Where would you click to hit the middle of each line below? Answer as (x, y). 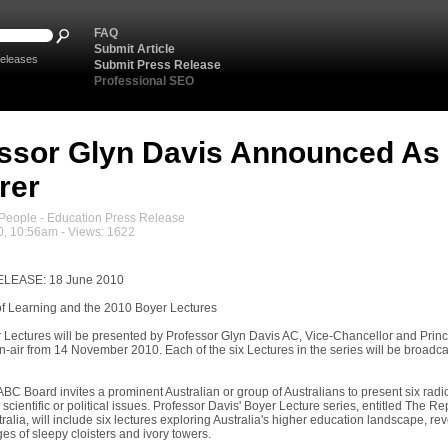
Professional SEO (144, 81)
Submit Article (134, 49)
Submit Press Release (157, 65)
